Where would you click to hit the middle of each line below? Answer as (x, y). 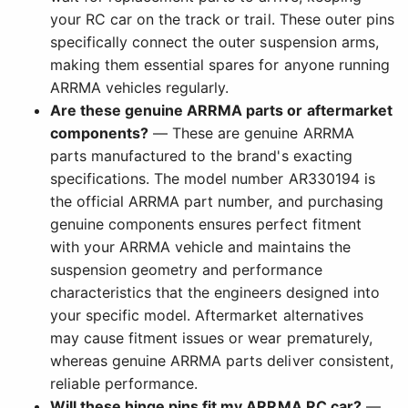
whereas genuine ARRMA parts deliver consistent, (222, 361)
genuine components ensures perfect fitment (206, 224)
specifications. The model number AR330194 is (213, 179)
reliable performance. (124, 384)
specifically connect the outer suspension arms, (214, 42)
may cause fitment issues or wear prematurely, (211, 338)
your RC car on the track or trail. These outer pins (222, 20)
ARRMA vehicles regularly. (140, 88)
